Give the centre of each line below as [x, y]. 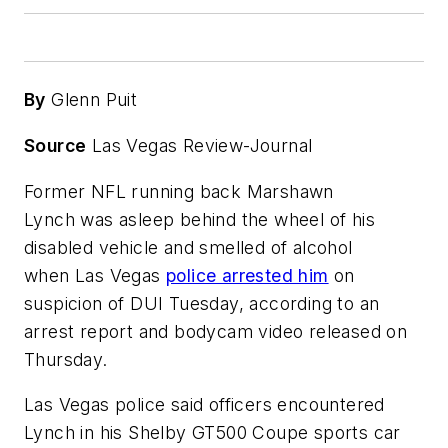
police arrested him [247, 275]
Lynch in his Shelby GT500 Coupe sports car [212, 433]
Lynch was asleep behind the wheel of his [199, 219]
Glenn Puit [91, 100]
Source [55, 145]
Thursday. [66, 359]
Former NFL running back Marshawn [179, 191]
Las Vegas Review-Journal [199, 145]
